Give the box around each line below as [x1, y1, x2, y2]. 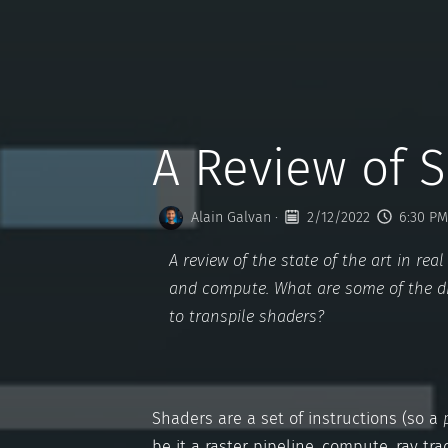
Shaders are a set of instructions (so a [152, 409, 444, 429]
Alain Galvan [190, 209, 271, 227]
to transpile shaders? [168, 306, 324, 326]
